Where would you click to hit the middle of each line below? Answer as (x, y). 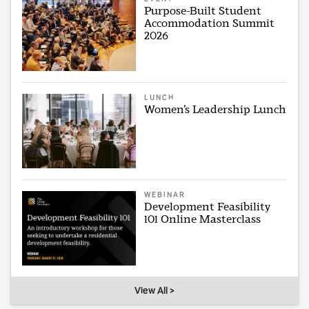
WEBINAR (165, 195)
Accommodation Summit (210, 23)
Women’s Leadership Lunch (216, 110)
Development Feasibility (208, 207)
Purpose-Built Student (203, 10)
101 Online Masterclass (203, 219)
